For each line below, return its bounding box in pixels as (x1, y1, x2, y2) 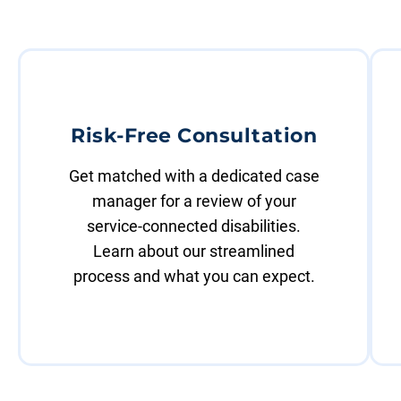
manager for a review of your (91, 192, 296, 211)
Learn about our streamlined (93, 242, 295, 261)
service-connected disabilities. (87, 217, 302, 236)
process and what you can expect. (73, 267, 315, 286)
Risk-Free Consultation (71, 124, 318, 149)
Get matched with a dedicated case (68, 166, 320, 186)
